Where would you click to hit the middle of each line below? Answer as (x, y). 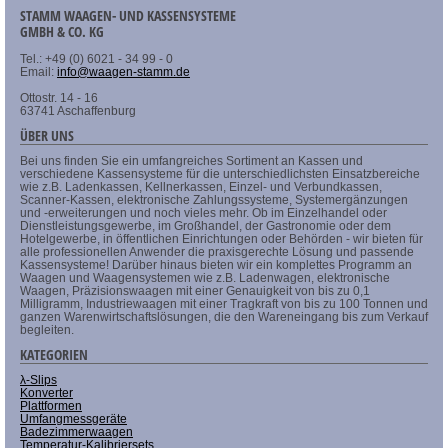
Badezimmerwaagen (76, 431)
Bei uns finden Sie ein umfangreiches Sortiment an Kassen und (191, 160)
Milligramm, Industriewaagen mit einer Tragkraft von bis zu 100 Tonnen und (224, 303)
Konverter (46, 392)
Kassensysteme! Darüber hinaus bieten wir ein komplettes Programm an (216, 264)
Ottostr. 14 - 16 (59, 97)
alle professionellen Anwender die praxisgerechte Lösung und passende (217, 251)
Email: (38, 71)
